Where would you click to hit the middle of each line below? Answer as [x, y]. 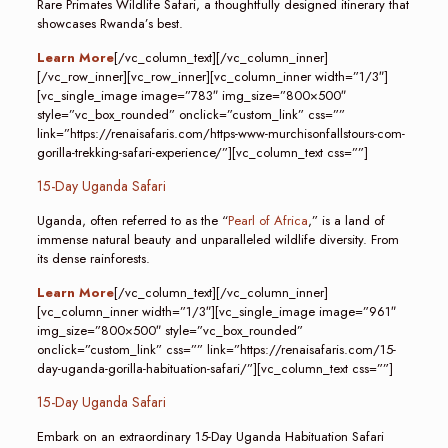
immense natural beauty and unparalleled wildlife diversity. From [217, 239]
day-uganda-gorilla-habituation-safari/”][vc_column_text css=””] [214, 368]
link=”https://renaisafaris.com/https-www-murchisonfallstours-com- [220, 133]
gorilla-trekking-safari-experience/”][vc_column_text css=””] [202, 152]
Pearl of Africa [267, 220]
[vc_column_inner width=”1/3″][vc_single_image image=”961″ [216, 311]
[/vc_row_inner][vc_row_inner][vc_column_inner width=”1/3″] [212, 76]
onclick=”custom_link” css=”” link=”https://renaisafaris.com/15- [216, 349]
